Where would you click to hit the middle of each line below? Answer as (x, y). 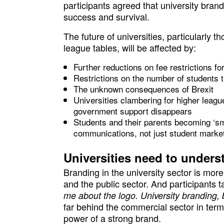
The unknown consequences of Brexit (143, 89)
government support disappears (132, 111)
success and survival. (106, 16)
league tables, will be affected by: (129, 47)
